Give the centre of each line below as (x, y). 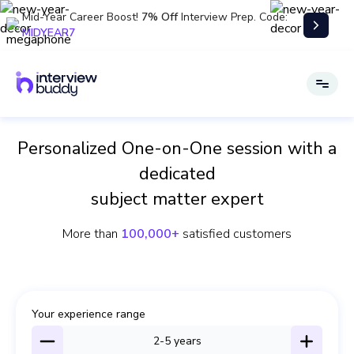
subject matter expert (177, 199)
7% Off (160, 17)
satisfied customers (237, 234)
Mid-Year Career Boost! (80, 17)
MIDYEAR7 (49, 33)
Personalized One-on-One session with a (177, 149)
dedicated (177, 174)
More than (90, 234)
